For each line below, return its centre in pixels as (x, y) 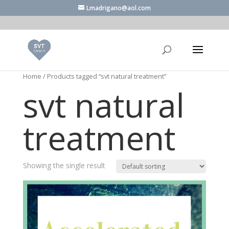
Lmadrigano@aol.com (118, 8)
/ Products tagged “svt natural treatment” (104, 76)
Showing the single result (64, 165)
